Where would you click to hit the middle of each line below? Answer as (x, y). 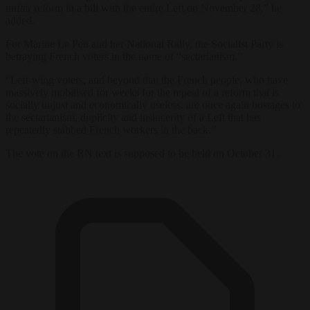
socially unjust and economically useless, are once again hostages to (153, 104)
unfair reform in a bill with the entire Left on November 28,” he (144, 8)
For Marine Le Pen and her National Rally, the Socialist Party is (144, 44)
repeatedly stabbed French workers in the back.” (111, 129)
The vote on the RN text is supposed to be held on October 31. (142, 153)
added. (20, 20)
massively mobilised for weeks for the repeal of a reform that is (142, 92)
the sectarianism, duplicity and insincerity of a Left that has (133, 117)
